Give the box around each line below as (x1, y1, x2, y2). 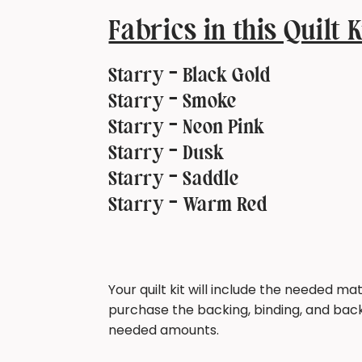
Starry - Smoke (108, 91, 237, 113)
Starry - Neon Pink (108, 117, 265, 139)
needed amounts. (108, 320, 223, 339)
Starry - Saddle (108, 169, 239, 191)
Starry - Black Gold (108, 65, 271, 87)
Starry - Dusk (108, 143, 225, 165)
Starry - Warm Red (108, 195, 268, 217)
